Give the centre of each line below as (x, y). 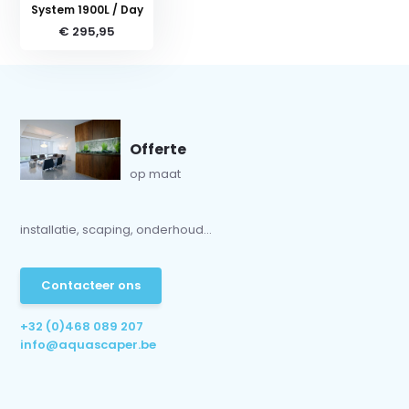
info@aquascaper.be (89, 344)
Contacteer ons (91, 285)
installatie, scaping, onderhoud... (116, 229)
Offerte (158, 149)
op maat (156, 173)
